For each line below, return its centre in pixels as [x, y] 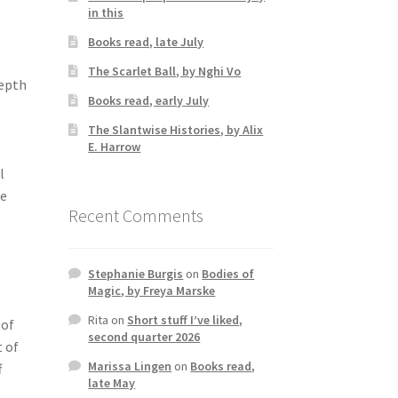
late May [112, 383]
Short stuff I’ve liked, [185, 320]
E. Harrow [115, 146]
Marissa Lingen [130, 366]
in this [106, 12]
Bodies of [228, 274]
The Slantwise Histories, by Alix [176, 129]
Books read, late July [146, 41]
